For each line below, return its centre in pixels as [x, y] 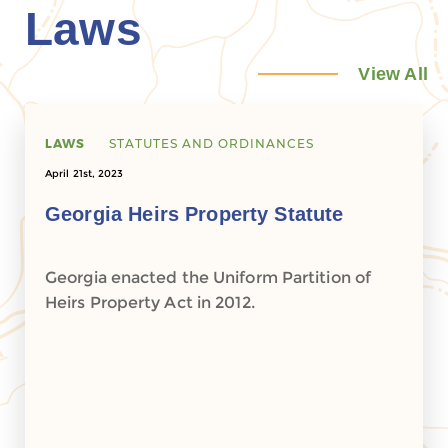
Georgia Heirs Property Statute [194, 214]
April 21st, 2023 [84, 173]
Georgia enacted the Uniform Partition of [208, 277]
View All [393, 74]
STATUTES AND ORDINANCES [212, 143]
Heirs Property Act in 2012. [150, 302]
